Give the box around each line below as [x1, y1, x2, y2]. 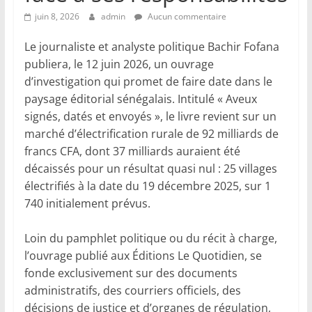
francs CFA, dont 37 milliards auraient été [24, 143, 240, 159]
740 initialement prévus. [24, 196, 150, 212]
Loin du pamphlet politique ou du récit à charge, [24, 231, 277, 247]
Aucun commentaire [145, 10, 226, 23]
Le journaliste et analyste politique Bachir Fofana [24, 39, 279, 55]
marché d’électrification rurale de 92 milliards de [24, 126, 279, 142]
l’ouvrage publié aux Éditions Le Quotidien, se [24, 248, 262, 264]
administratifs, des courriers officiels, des [24, 283, 241, 299]
